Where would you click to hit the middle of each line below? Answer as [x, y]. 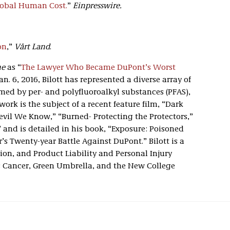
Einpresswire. [97, 6]
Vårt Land [32, 47]
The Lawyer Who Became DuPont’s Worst [98, 68]
